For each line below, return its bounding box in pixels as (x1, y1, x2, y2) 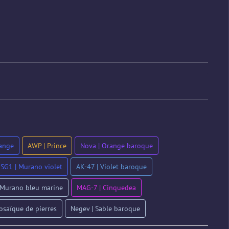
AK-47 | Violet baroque (76, 162, 147, 171)
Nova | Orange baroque (80, 141, 153, 150)
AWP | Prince (27, 141, 66, 150)
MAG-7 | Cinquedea (76, 183, 136, 192)
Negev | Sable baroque (70, 204, 140, 213)
